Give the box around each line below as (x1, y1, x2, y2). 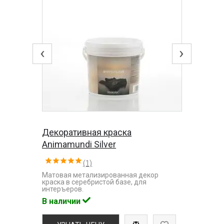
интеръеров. (42, 184, 84, 193)
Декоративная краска (42, 126, 132, 137)
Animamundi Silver (42, 138, 116, 149)
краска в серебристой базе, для (42, 177, 147, 186)
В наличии (42, 196, 83, 206)
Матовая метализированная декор (42, 170, 159, 179)
